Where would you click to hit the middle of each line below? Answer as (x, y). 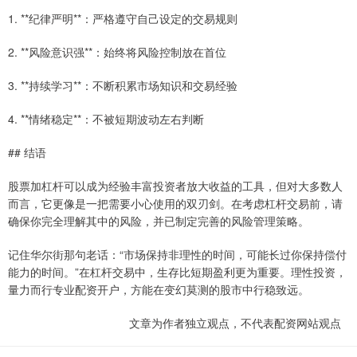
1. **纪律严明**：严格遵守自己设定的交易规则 (123, 19)
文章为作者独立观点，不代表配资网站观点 (235, 323)
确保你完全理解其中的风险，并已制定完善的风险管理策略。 (159, 221)
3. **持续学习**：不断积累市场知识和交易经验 (123, 86)
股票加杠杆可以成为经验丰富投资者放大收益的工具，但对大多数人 (175, 186)
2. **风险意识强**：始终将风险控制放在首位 (117, 52)
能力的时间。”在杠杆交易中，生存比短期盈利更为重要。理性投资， (177, 272)
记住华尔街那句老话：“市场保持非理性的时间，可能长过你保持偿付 (177, 255)
